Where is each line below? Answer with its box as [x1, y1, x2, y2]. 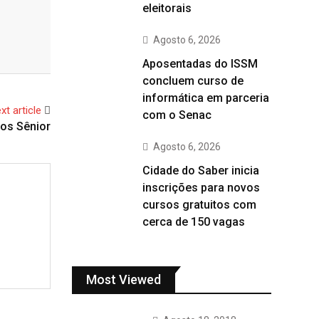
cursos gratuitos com [142, 198, 256, 211]
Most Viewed [86, 272, 161, 287]
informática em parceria [142, 91, 269, 105]
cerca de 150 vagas [142, 215, 245, 229]
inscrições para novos [142, 181, 260, 194]
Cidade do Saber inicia [142, 164, 259, 177]
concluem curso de [142, 74, 244, 88]
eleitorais [142, 1, 192, 15]
